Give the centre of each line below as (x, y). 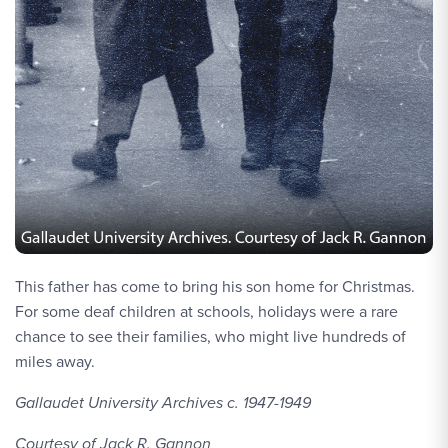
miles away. (55, 361)
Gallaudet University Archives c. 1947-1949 (163, 402)
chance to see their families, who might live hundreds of (210, 336)
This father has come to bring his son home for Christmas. (215, 286)
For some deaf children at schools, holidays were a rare (206, 311)
